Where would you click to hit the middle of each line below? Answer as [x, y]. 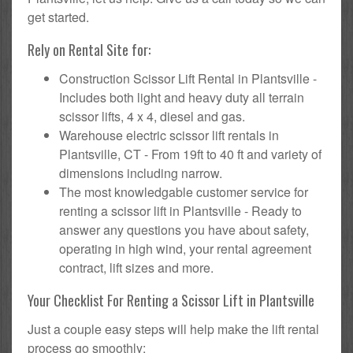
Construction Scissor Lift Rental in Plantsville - [188, 78]
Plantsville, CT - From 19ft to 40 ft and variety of [190, 154]
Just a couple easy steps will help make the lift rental [173, 329]
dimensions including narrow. [141, 173]
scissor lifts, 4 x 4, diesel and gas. [152, 116]
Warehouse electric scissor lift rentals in [169, 135]
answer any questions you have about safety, [184, 229]
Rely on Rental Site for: [89, 49]
